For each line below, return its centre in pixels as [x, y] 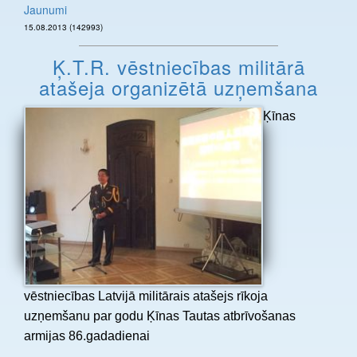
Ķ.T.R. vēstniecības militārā [178, 67]
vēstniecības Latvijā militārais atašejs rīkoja [146, 296]
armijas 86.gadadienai [87, 335]
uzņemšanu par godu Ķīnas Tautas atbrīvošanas [160, 316]
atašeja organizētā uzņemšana [178, 88]
